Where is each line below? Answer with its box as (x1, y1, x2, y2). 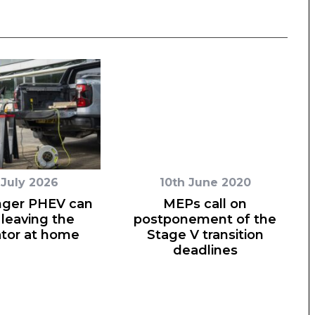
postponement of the (134, 212, 276, 227)
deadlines (172, 243, 238, 258)
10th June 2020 (159, 176, 251, 189)
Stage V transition (146, 227, 264, 243)
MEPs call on (163, 196, 247, 212)
